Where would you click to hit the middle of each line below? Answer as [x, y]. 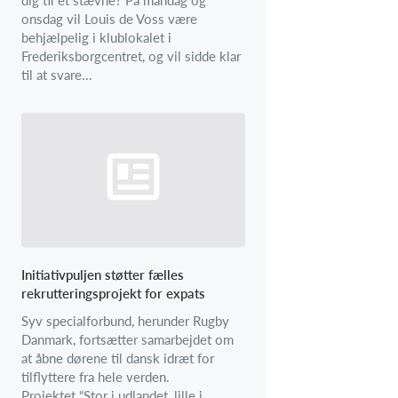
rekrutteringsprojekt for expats [113, 293]
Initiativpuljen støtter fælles [103, 274]
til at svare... [57, 74]
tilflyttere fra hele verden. [96, 376]
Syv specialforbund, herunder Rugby [125, 320]
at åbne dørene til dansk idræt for [118, 358]
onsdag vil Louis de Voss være [109, 18]
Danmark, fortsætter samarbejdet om [127, 339]
